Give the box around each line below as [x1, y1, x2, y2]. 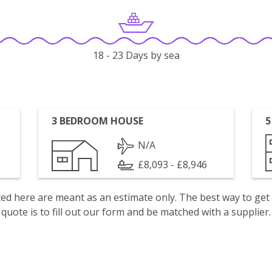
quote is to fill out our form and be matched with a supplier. [1, 205, 271, 219]
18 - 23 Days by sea [92, 49, 180, 63]
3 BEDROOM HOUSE [52, 114, 144, 127]
